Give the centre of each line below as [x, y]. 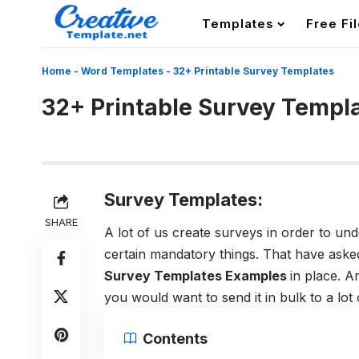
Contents [175, 338]
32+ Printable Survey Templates [254, 71]
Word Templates [122, 71]
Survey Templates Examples [197, 276]
